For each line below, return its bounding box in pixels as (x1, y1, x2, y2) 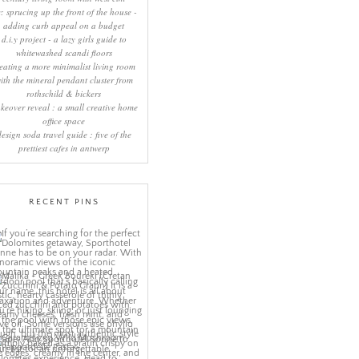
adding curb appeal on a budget (3, 19, 125, 32)
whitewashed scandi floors (15, 46, 112, 59)
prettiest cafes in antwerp (18, 142, 110, 155)
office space (42, 115, 86, 127)
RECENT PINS (28, 197, 99, 208)
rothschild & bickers (26, 87, 102, 100)
